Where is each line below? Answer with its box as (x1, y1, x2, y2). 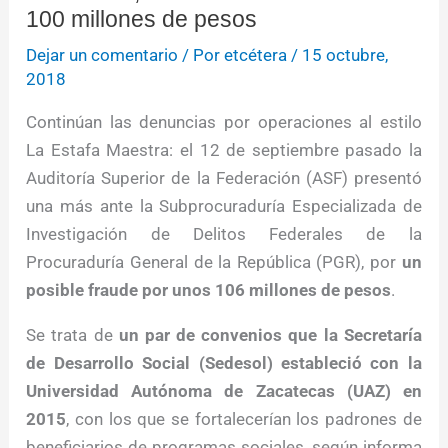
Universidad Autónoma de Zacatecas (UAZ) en (26, 381, 422, 402)
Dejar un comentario (26, 45, 179, 66)
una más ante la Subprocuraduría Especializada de (26, 196, 422, 217)
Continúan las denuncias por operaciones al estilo (26, 112, 422, 133)
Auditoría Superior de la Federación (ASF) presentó (26, 168, 422, 189)
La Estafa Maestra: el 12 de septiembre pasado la (26, 140, 422, 161)
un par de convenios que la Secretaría (118, 325, 422, 346)
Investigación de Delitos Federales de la (26, 224, 422, 245)
